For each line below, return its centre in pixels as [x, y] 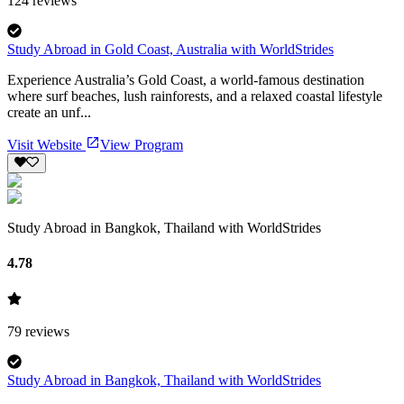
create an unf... [49, 112]
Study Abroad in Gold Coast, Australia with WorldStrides [170, 49]
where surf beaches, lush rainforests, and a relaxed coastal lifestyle [195, 96]
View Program [142, 144]
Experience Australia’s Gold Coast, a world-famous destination [186, 79]
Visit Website [45, 144]
